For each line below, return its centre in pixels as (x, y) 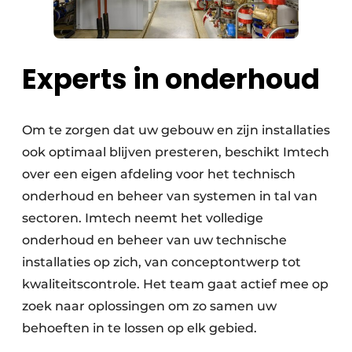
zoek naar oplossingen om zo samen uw (149, 306)
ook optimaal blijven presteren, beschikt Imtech (176, 152)
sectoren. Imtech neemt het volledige (143, 218)
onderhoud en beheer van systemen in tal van (170, 196)
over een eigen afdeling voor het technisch (159, 174)
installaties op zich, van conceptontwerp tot (161, 262)
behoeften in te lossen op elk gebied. (139, 328)
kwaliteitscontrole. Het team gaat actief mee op (175, 284)
